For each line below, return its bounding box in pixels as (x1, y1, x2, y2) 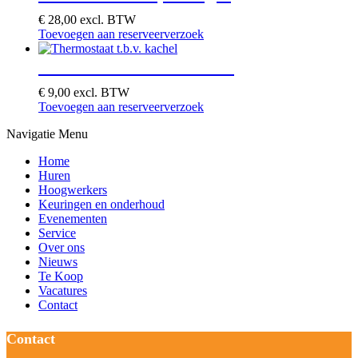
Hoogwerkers (38, 182, 107, 197)
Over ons (38, 240, 85, 254)
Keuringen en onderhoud (38, 197, 165, 211)
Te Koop (38, 268, 83, 283)
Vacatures (38, 283, 87, 297)
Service (38, 225, 76, 240)
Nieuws (38, 254, 78, 268)
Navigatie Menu (6, 126, 88, 141)
